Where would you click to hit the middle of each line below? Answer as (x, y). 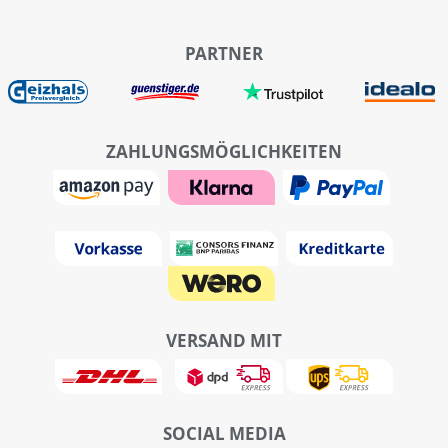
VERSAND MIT (224, 341)
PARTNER (224, 54)
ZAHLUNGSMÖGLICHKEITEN (224, 152)
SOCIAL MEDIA (224, 434)
